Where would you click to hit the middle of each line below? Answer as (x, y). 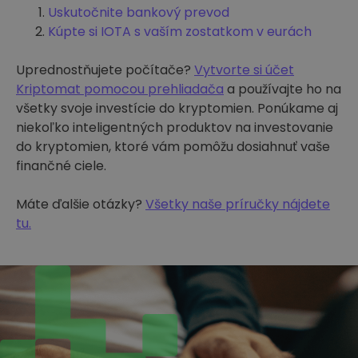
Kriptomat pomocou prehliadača (120, 89)
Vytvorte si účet (244, 70)
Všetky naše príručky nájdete (238, 204)
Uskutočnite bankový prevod (139, 12)
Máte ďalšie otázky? (81, 204)
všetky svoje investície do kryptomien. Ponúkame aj (177, 108)
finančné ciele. (61, 166)
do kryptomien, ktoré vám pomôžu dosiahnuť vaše (173, 147)
